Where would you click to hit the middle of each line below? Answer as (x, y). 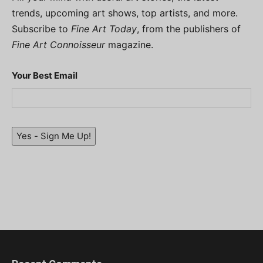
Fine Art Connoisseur (58, 45)
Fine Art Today (104, 29)
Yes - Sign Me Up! (54, 136)
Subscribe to (41, 29)
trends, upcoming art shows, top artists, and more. (125, 13)
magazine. (129, 45)
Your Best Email (45, 76)
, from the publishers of (189, 29)
